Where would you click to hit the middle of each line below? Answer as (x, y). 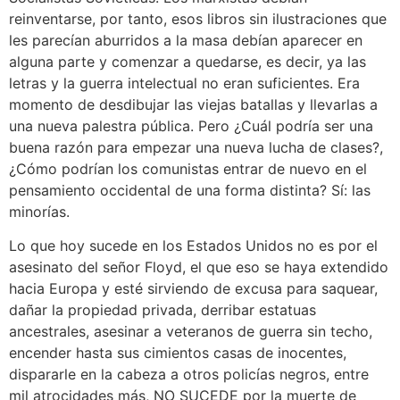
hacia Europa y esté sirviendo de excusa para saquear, (193, 289)
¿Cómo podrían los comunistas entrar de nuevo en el (188, 169)
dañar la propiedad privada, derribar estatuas (162, 310)
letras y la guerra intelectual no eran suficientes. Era (184, 83)
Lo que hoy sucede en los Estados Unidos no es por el (193, 246)
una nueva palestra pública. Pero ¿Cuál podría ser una (191, 126)
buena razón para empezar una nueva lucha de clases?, (196, 148)
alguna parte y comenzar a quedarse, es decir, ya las (187, 62)
